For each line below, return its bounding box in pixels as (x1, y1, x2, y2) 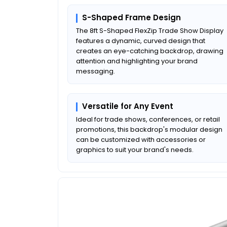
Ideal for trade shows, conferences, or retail (76, 114, 220, 124)
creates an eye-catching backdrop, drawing (76, 46, 223, 56)
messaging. (76, 66, 115, 76)
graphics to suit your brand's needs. (76, 144, 194, 155)
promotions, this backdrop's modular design (76, 124, 222, 134)
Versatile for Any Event (82, 100, 173, 111)
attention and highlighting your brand (76, 56, 198, 66)
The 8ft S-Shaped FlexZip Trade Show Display (76, 25, 223, 35)
